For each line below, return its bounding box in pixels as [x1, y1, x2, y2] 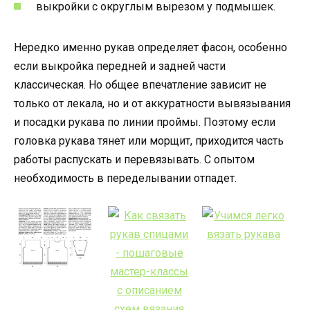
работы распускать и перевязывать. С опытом [14, 153, 255, 167]
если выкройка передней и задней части [14, 60, 226, 73]
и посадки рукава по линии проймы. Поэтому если [14, 116, 275, 129]
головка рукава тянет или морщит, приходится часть [14, 134, 284, 148]
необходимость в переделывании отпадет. [14, 172, 237, 185]
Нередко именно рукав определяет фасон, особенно [14, 41, 287, 55]
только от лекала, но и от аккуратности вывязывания [14, 97, 291, 111]
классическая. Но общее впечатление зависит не [14, 78, 266, 92]
